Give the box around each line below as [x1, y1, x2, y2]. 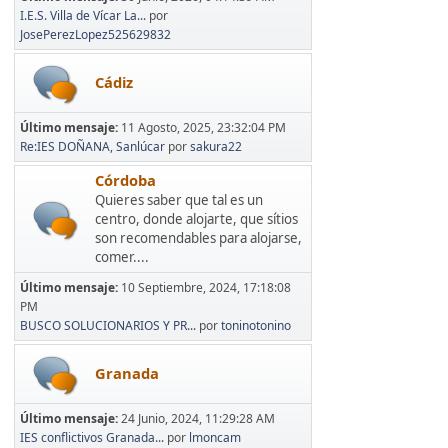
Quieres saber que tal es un [95, 190, 263, 209]
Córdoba [95, 169, 156, 190]
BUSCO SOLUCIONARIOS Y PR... [20, 316, 196, 334]
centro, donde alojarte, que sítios [95, 209, 298, 228]
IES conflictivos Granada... [20, 428, 164, 446]
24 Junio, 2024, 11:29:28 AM [121, 409, 275, 427]
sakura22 [190, 137, 242, 155]
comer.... [95, 247, 149, 266]
